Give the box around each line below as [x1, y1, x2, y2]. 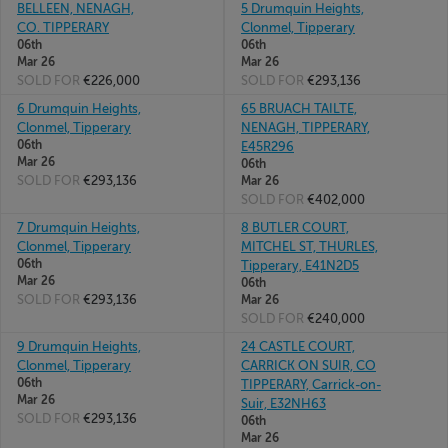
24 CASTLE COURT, [241, 339, 355, 354]
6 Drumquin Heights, [17, 101, 141, 116]
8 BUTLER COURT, [241, 220, 349, 235]
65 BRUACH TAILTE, [241, 101, 357, 116]
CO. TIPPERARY [17, 20, 109, 35]
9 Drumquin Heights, [17, 339, 141, 354]
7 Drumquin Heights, [17, 220, 140, 235]
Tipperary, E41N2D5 [241, 258, 359, 273]
